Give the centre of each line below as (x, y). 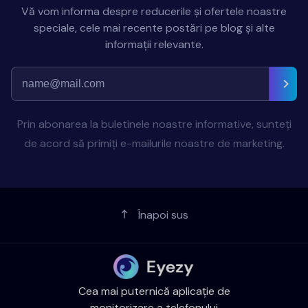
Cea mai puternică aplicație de (154, 291)
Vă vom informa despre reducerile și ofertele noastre (154, 11)
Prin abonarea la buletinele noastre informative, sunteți (154, 124)
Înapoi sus (163, 214)
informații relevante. (154, 44)
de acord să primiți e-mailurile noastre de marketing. (154, 143)
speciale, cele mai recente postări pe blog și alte (154, 27)
